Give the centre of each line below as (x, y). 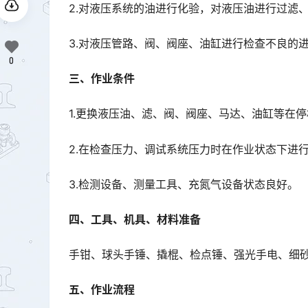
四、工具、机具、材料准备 (135, 219)
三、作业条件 (102, 79)
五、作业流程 (102, 290)
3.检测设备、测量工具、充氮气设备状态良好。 (184, 184)
